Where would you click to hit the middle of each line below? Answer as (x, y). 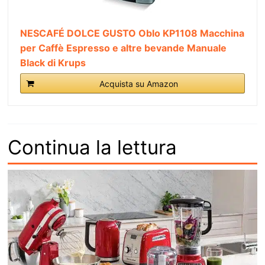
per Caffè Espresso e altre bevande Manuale (123, 48)
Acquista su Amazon (138, 83)
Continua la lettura (92, 147)
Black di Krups (53, 62)
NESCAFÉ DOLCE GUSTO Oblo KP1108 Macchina (132, 33)
